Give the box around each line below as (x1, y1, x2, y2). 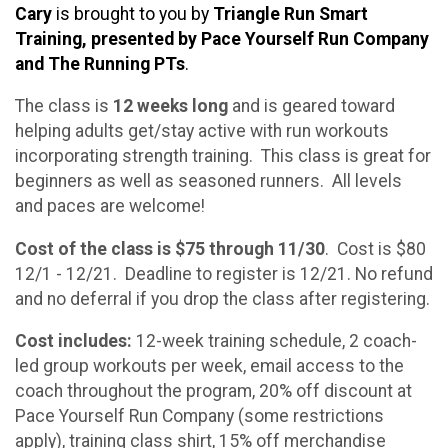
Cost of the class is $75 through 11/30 (15, 238, 325, 259)
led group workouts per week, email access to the (15, 356, 404, 377)
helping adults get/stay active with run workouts (15, 121, 389, 142)
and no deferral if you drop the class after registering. (15, 288, 430, 309)
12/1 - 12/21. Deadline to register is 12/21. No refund (15, 263, 433, 284)
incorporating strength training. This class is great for (15, 146, 431, 167)
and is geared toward (228, 96, 395, 117)
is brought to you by (52, 3, 213, 24)
